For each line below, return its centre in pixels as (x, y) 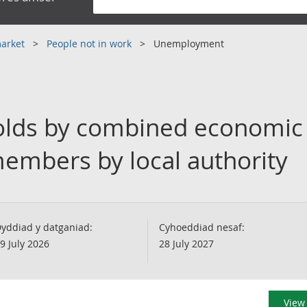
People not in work (90, 44)
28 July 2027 (186, 244)
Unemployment (189, 44)
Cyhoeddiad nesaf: (202, 227)
